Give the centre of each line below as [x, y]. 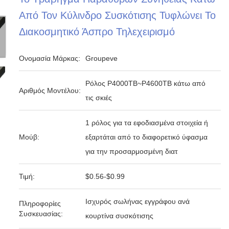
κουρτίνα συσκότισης [120, 216]
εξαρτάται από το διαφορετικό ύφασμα [147, 137]
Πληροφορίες [40, 203]
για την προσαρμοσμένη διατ [132, 151]
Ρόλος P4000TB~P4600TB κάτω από [146, 83]
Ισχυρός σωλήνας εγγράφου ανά [138, 201]
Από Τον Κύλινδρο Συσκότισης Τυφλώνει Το [118, 15]
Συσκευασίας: [41, 214]
